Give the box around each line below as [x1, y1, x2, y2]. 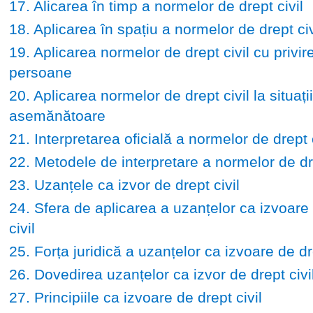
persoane [8, 64, 72, 80]
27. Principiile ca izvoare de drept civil [8, 289, 262, 305]
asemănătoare [8, 107, 105, 124]
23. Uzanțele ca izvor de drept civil [8, 176, 240, 193]
